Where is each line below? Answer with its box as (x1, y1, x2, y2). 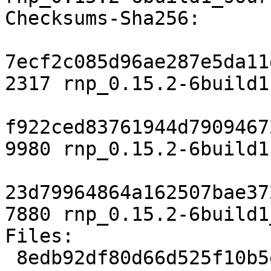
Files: (5, 225, 74, 247)
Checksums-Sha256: (5, 7, 200, 30)
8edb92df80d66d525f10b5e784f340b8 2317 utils (5, 247, 16, 269)
